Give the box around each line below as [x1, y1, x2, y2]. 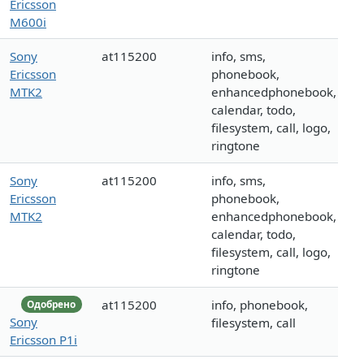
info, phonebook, [211, 297, 308, 314]
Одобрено [27, 297, 76, 310]
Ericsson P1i [10, 331, 77, 348]
